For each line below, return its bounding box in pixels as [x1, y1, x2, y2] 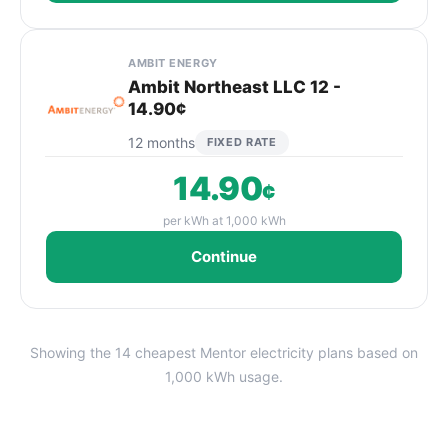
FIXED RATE [207, 135, 277, 149]
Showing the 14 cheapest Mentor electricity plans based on [30, 344, 418, 361]
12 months [128, 133, 195, 151]
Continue [191, 247, 257, 266]
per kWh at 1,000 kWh [162, 213, 286, 228]
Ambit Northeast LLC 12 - [128, 77, 341, 97]
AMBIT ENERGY [128, 56, 218, 70]
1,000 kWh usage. [165, 368, 283, 385]
